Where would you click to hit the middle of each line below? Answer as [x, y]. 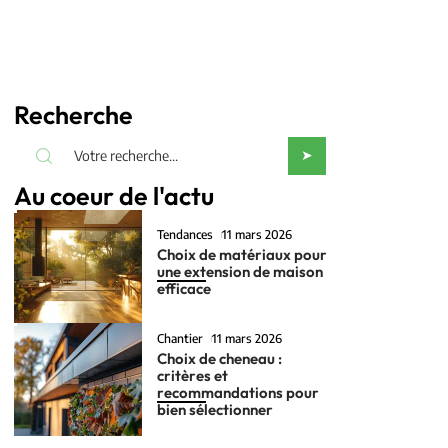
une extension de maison [240, 271]
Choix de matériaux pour [242, 254]
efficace [184, 288]
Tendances [185, 234]
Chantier [180, 339]
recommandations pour [238, 393]
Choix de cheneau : [220, 359]
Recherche [73, 115]
